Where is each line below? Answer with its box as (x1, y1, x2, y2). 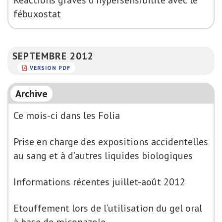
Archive (15, 87, 48, 100)
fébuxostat (13, 7, 61, 20)
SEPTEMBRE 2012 (12, 50, 94, 62)
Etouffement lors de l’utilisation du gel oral (13, 202, 202, 215)
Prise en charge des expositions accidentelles (13, 135, 208, 148)
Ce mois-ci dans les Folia (13, 109, 120, 122)
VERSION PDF (30, 63, 70, 71)
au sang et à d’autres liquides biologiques (13, 149, 193, 162)
